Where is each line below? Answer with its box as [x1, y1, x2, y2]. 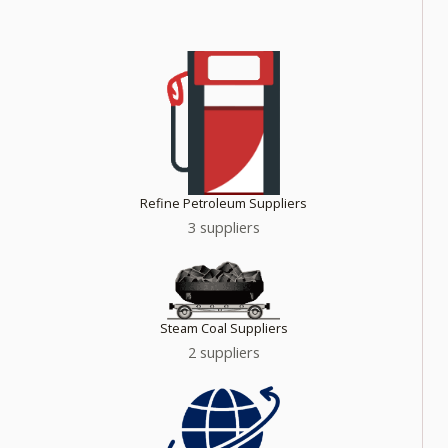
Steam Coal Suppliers [159, 319, 288, 338]
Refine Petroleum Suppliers [140, 193, 307, 212]
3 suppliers [187, 216, 260, 237]
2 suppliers [187, 342, 260, 363]
